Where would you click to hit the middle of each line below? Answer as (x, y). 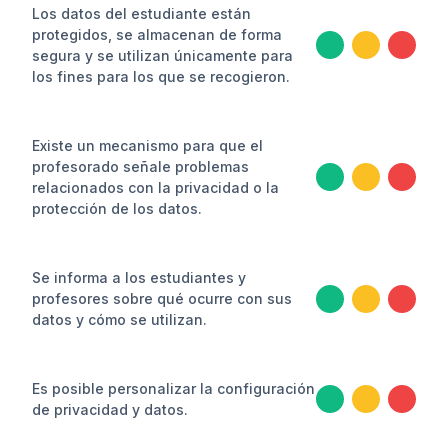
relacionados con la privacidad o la (155, 187)
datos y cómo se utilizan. (119, 319)
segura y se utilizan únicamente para (162, 55)
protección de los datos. (117, 208)
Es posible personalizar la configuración (173, 388)
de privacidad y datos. (110, 409)
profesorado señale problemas (140, 166)
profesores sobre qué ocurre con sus (162, 298)
